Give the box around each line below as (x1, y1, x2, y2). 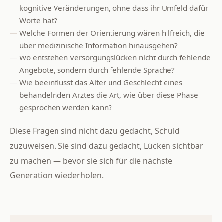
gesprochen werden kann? (19, 102, 112, 112)
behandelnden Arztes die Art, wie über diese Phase (19, 90, 199, 100)
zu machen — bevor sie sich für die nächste (10, 155, 172, 166)
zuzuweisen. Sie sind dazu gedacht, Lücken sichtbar (10, 140, 203, 152)
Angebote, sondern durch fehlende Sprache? (19, 65, 175, 75)
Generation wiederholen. (10, 170, 104, 181)
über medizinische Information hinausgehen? (19, 40, 178, 51)
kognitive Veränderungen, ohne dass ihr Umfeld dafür (19, 3, 209, 13)
